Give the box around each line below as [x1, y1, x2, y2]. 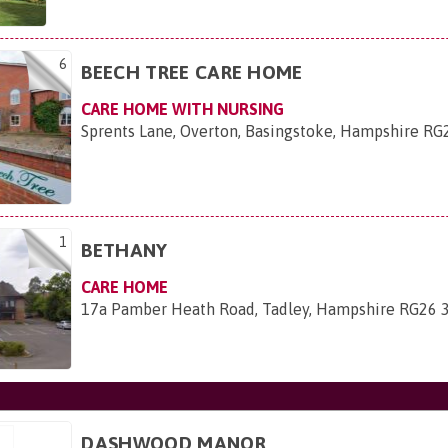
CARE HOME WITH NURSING [81, 99, 285, 118]
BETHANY [81, 238, 168, 261]
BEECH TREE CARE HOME [81, 60, 303, 83]
